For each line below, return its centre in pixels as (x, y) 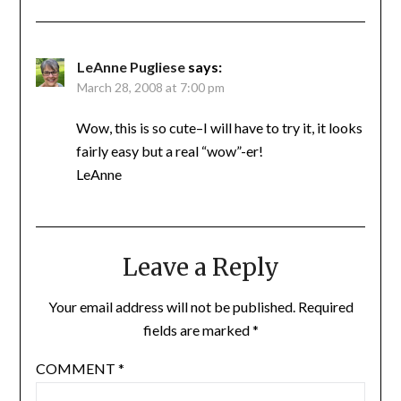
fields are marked (197, 330)
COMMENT (77, 369)
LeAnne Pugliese (131, 67)
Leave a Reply (200, 268)
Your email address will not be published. (171, 307)
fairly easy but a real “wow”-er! (169, 151)
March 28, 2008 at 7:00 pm (150, 88)
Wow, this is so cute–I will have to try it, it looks (219, 128)
